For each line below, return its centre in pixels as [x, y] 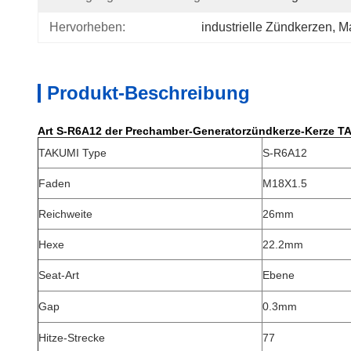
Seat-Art [59, 275]
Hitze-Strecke [72, 338]
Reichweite [65, 214]
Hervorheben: [87, 27]
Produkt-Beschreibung [148, 93]
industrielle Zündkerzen [267, 27]
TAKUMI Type [72, 153]
